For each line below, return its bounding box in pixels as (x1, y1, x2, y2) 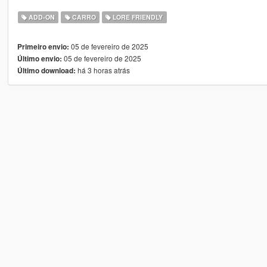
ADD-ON (27, 12, 55, 21)
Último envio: (17, 53, 62, 64)
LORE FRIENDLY (111, 12, 163, 21)
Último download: (17, 65, 76, 76)
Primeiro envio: (17, 41, 69, 52)
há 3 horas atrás (75, 64, 130, 75)
